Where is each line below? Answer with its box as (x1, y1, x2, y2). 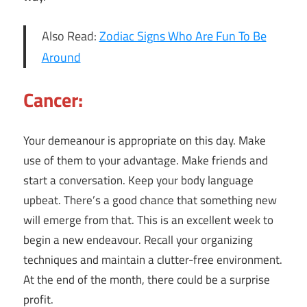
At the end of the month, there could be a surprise (23, 270, 270, 288)
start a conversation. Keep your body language (23, 171, 254, 189)
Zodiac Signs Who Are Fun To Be (99, 27, 267, 46)
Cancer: (23, 85, 83, 115)
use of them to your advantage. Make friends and (23, 151, 268, 169)
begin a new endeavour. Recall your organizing (23, 230, 253, 249)
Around (41, 48, 81, 67)
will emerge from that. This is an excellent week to (23, 210, 273, 229)
